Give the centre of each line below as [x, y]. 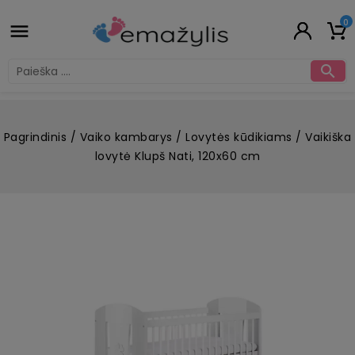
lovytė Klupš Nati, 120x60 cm [177, 156]
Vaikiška [328, 137]
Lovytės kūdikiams [239, 137]
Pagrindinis [35, 137]
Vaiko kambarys [126, 137]
